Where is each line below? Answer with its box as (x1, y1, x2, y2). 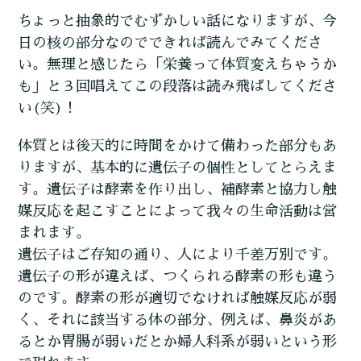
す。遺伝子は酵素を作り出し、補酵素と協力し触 (18, 182, 338, 197)
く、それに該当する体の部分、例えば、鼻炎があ (18, 313, 338, 328)
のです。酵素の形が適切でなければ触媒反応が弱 (18, 291, 338, 306)
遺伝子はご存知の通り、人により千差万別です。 (18, 247, 338, 263)
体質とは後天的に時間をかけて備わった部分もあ (18, 139, 338, 154)
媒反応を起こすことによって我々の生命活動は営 (18, 204, 338, 219)
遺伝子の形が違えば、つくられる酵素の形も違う (18, 269, 338, 284)
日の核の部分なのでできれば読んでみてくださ (18, 35, 323, 51)
